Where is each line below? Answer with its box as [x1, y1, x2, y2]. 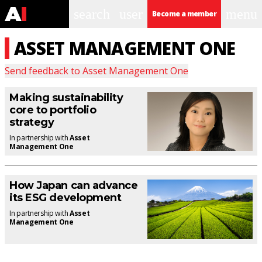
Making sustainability [9, 91, 123, 104]
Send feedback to [5, 64, 82, 77]
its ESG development [9, 191, 122, 205]
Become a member [152, 9, 216, 19]
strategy [9, 116, 54, 129]
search [74, 6, 110, 22]
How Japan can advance [9, 179, 138, 192]
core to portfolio [9, 104, 96, 116]
